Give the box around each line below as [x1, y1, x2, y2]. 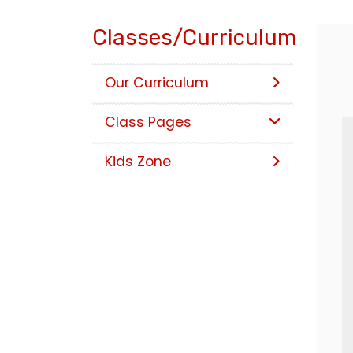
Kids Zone [105, 152, 171, 172]
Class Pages [105, 113, 191, 132]
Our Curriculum [105, 73, 209, 93]
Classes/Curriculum [92, 24, 297, 51]
